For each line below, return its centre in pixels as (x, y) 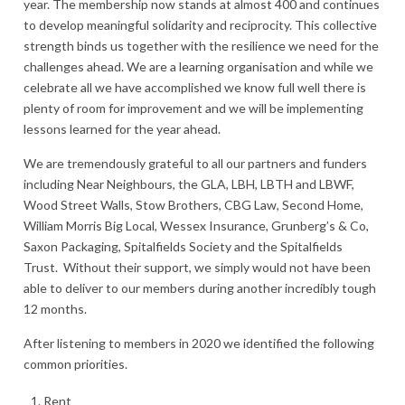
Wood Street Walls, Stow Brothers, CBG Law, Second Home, (193, 204)
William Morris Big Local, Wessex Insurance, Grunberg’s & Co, (196, 225)
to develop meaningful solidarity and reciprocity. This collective (200, 24)
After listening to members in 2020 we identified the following (199, 343)
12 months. (55, 308)
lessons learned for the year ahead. (123, 128)
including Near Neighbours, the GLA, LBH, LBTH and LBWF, (189, 184)
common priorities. (75, 363)
